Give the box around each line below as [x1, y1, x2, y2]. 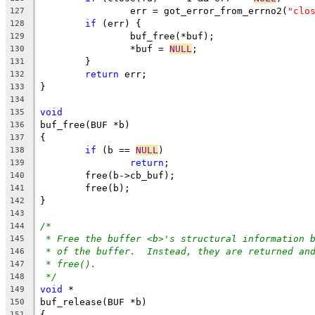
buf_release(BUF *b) [40, 296, 147, 307]
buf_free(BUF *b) [40, 119, 130, 130]
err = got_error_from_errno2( [130, 5, 288, 16]
